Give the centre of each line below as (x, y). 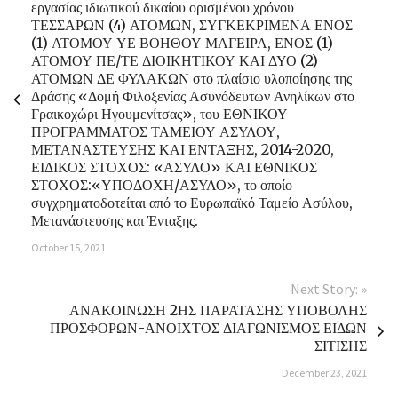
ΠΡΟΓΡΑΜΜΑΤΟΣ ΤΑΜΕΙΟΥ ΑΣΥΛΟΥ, (155, 132)
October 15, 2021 (68, 248)
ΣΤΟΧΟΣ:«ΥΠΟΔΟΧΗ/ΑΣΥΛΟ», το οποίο (162, 185)
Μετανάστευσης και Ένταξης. (115, 221)
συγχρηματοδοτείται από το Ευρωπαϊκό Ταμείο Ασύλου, (192, 203)
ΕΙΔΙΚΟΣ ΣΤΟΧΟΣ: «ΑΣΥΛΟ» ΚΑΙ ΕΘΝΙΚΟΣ (174, 167)
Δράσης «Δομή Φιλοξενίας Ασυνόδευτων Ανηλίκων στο (193, 96)
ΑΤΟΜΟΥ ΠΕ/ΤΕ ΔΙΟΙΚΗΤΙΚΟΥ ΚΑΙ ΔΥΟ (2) (175, 61)
